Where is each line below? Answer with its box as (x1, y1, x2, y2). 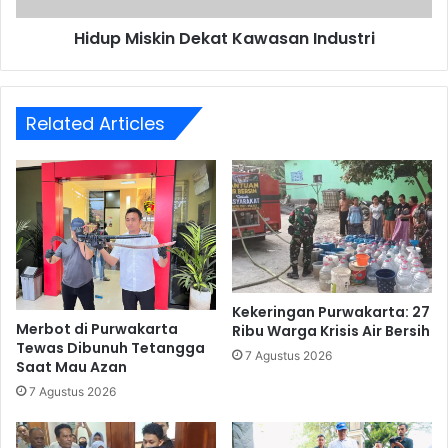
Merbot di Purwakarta (16, 318, 178, 339)
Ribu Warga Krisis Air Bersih (232, 321, 430, 342)
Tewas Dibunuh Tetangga (16, 337, 205, 358)
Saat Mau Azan (16, 356, 127, 377)
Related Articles (26, 110, 165, 136)
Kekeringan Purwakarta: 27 (232, 302, 430, 323)
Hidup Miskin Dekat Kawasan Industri (73, 26, 375, 50)
